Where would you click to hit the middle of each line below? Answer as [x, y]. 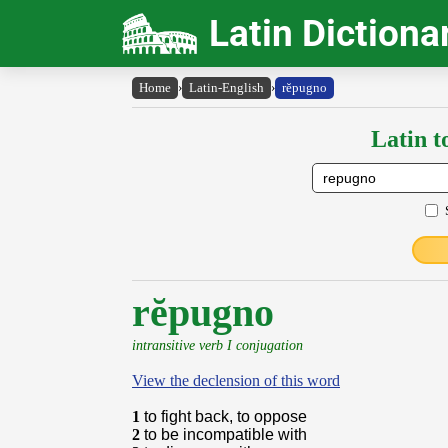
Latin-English [226, 87]
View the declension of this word [236, 380]
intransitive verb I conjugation [217, 345]
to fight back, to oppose [225, 416]
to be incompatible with [225, 434]
